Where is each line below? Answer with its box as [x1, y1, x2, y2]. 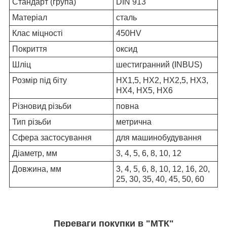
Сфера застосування [12, 133, 92, 142]
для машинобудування [116, 133, 202, 142]
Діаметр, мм [12, 148, 57, 158]
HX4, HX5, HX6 [116, 86, 173, 95]
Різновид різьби [12, 101, 71, 110]
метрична [116, 117, 152, 126]
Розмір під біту [12, 75, 67, 85]
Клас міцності [12, 28, 63, 37]
